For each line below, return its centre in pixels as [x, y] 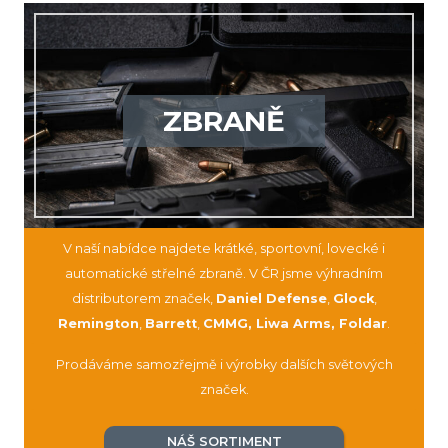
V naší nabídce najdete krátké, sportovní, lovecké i [224, 249]
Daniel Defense [271, 299]
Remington [98, 324]
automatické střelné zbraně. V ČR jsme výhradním [224, 274]
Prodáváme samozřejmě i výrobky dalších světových [224, 365]
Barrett [171, 324]
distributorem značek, [143, 299]
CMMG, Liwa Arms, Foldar [295, 324]
